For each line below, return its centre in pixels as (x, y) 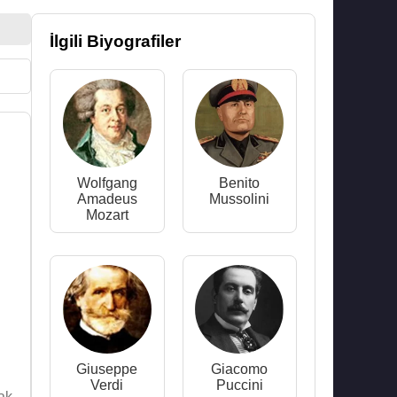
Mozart (107, 215)
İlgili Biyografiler (115, 41)
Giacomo (240, 369)
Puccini (239, 385)
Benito (240, 183)
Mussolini (240, 199)
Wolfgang (107, 183)
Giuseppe (107, 369)
